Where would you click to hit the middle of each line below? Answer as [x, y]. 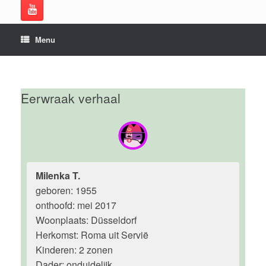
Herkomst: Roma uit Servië [92, 235]
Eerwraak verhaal [71, 98]
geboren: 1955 [66, 190]
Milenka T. [58, 175]
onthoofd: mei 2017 [76, 205]
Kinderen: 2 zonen [74, 250]
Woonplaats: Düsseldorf [86, 220]
